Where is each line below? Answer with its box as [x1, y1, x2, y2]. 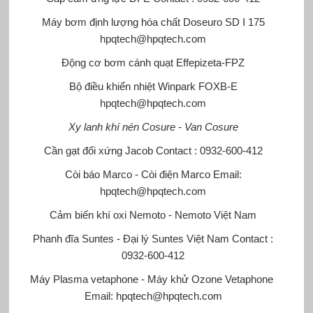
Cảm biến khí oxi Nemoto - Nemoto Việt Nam [50, 208, 257, 221]
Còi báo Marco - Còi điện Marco [64, 168, 210, 180]
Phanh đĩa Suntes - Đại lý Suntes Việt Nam [33, 232, 230, 245]
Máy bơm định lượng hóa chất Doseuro [41, 15, 222, 28]
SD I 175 [221, 15, 265, 28]
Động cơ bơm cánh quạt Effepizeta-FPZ [61, 56, 245, 68]
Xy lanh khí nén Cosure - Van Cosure [68, 120, 238, 133]
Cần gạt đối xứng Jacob [43, 144, 153, 156]
